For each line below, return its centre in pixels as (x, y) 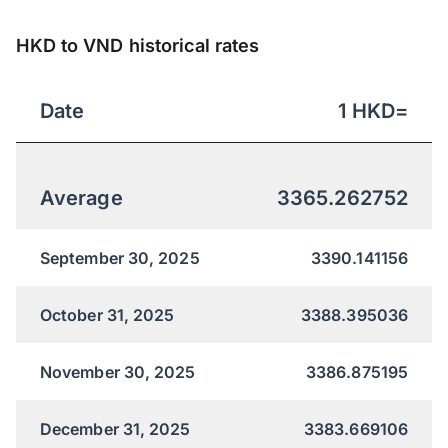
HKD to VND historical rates (138, 45)
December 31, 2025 (115, 428)
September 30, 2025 (120, 257)
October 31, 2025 (107, 314)
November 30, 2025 (118, 371)
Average (81, 197)
